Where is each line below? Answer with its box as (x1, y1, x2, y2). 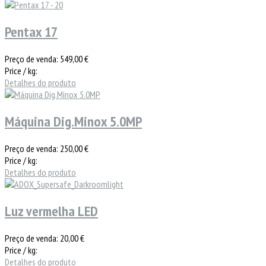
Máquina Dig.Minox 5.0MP (5, 112, 142, 131)
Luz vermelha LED (5, 201, 98, 220)
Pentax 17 (5, 23, 58, 42)
